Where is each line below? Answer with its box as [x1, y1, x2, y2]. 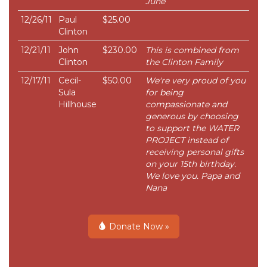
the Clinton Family [145, 57, 223, 68]
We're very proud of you [145, 75, 246, 86]
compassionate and [145, 99, 227, 110]
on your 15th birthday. [145, 159, 236, 170]
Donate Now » [106, 221, 169, 232]
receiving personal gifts [145, 147, 244, 158]
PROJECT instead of [145, 135, 228, 146]
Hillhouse [58, 99, 97, 110]
